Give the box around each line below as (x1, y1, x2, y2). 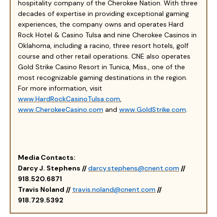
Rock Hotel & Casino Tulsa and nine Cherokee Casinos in (18, 30, 197, 39)
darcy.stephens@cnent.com (88, 163, 179, 172)
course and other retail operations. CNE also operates (18, 51, 190, 61)
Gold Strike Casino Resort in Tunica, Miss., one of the (18, 62, 185, 71)
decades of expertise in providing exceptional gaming (18, 9, 189, 18)
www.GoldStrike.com (119, 105, 186, 114)
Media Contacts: (18, 153, 76, 162)
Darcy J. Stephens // (18, 163, 88, 172)
